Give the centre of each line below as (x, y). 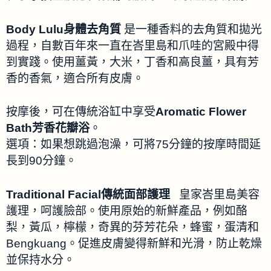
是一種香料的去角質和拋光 (193, 29)
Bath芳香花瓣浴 (48, 128)
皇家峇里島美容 (219, 194)
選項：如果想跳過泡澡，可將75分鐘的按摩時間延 (133, 145)
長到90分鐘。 (41, 161)
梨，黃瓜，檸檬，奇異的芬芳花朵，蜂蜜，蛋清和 (132, 227)
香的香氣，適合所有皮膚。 (75, 78)
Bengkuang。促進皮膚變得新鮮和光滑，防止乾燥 (134, 243)
